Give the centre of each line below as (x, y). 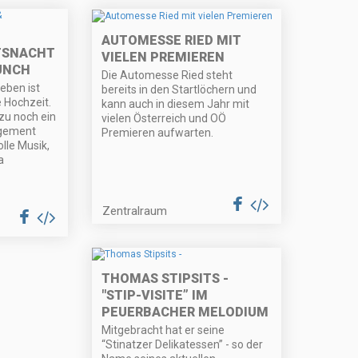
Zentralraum (135, 211)
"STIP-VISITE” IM (155, 296)
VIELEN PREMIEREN (163, 57)
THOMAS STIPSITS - (165, 279)
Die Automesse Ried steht (167, 75)
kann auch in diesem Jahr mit (176, 103)
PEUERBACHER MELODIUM (185, 312)
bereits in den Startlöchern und (179, 89)
